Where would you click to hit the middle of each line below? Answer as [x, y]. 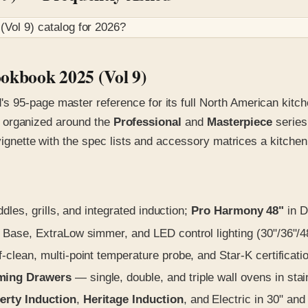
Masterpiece [240, 122]
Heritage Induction [133, 300]
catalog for [65, 27]
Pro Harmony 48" [238, 211]
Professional [147, 122]
